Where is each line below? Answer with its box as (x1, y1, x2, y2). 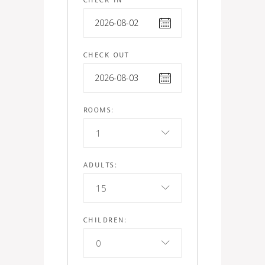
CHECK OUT (83, 50, 130, 59)
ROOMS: (83, 105, 115, 114)
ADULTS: (83, 160, 118, 169)
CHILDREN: (83, 215, 128, 224)
